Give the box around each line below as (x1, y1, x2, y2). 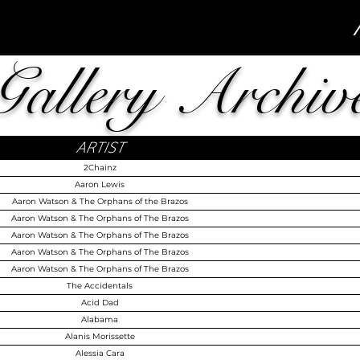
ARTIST (76, 138, 124, 157)
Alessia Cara (75, 348, 125, 358)
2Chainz (83, 162, 117, 173)
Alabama (81, 314, 118, 325)
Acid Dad (80, 297, 119, 308)
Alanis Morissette (64, 331, 135, 342)
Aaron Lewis (75, 179, 125, 190)
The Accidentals (67, 280, 133, 291)
